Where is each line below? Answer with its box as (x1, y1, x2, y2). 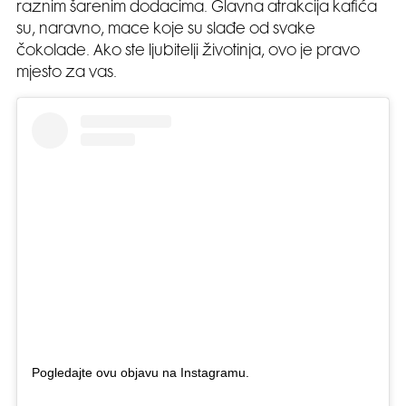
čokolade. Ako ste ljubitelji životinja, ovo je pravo (16, 44, 360, 59)
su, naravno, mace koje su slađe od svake (16, 23, 315, 37)
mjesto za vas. (16, 66, 117, 81)
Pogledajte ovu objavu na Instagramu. (32, 364, 249, 380)
